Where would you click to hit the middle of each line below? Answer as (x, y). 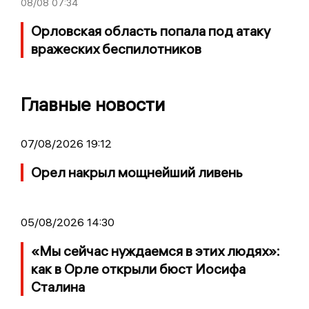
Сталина (58, 286)
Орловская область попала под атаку (151, 30)
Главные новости (93, 104)
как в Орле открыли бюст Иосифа (138, 268)
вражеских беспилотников (116, 48)
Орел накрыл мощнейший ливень (137, 172)
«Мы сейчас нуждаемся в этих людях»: (156, 250)
